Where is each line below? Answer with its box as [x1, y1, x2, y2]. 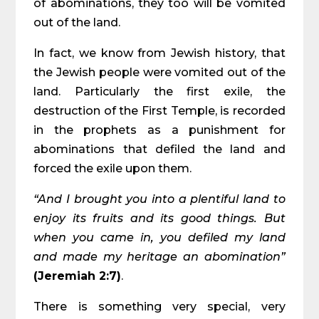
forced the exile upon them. [33, 162, 192, 175]
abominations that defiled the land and [33, 142, 286, 156]
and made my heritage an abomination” [33, 250, 286, 263]
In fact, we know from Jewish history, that [33, 46, 286, 60]
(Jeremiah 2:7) [33, 269, 122, 283]
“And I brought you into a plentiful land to [33, 192, 286, 206]
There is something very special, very [33, 300, 286, 313]
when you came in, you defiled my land [33, 231, 286, 244]
